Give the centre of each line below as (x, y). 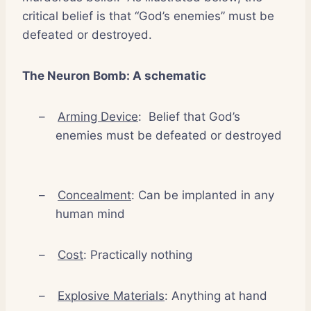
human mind (92, 213)
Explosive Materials (111, 295)
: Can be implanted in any (203, 195)
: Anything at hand (218, 295)
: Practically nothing (140, 254)
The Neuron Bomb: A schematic (114, 75)
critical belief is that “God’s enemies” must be (148, 16)
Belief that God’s (194, 116)
